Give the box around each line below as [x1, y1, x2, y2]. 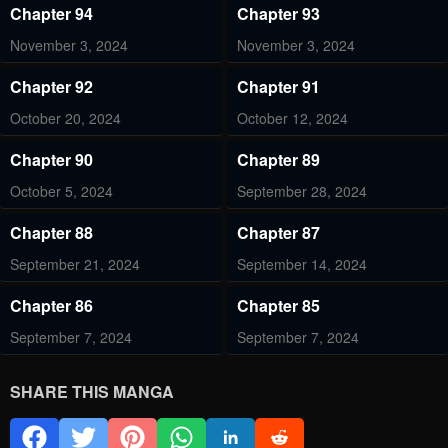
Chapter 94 [10, 2, 93, 26]
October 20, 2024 [10, 108, 121, 129]
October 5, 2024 [10, 181, 113, 202]
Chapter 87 [236, 221, 320, 245]
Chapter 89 [236, 148, 320, 172]
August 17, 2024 [236, 400, 341, 421]
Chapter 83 [236, 367, 320, 391]
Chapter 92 [10, 75, 93, 99]
